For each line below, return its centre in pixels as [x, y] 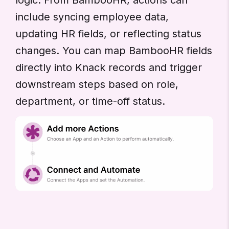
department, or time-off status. [90, 101]
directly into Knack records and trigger [109, 67]
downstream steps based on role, [97, 84]
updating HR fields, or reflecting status [108, 33]
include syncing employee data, [92, 17]
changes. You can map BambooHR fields [114, 50]
